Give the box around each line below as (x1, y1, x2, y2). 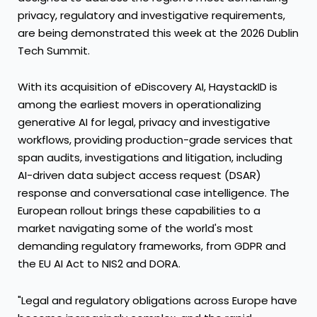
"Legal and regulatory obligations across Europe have (18, 292, 297, 308)
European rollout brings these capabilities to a (18, 203, 260, 219)
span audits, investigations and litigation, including (18, 150, 282, 166)
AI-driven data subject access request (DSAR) (18, 168, 261, 183)
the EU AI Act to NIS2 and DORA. (18, 256, 180, 272)
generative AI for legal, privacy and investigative (18, 115, 270, 130)
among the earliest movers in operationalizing (18, 97, 261, 113)
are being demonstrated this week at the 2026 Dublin (18, 25, 299, 41)
